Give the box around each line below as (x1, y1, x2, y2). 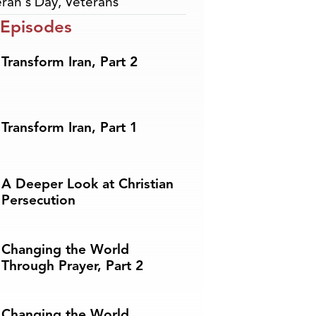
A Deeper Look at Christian (1, 176, 174, 193)
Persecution (1, 192, 76, 209)
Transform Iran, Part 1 (1, 119, 138, 136)
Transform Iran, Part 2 (1, 54, 138, 71)
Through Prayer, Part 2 (1, 257, 144, 274)
